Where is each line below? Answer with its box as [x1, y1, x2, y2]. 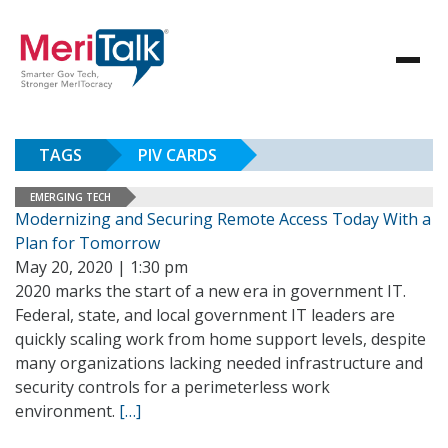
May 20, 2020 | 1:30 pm [15, 256, 188, 278]
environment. [15, 400, 119, 422]
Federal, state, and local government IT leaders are [15, 304, 395, 326]
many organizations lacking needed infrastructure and [15, 352, 423, 374]
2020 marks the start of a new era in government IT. [15, 280, 406, 302]
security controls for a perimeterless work [15, 376, 330, 398]
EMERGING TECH [30, 189, 111, 204]
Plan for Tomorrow [15, 232, 160, 254]
